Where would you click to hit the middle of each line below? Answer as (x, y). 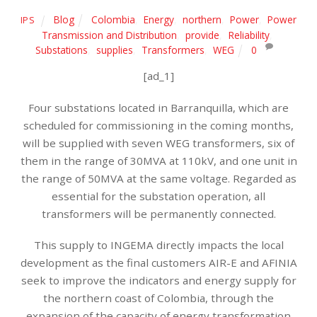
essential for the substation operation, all (158, 196)
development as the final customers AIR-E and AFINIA (158, 263)
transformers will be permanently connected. (158, 213)
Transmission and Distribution (110, 35)
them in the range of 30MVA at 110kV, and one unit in (158, 160)
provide (203, 35)
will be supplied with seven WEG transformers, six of (158, 143)
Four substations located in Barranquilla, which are (158, 107)
